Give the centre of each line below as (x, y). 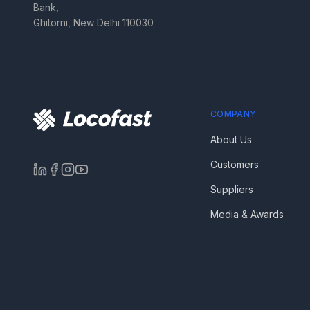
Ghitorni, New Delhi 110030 (93, 22)
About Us (231, 139)
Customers (235, 164)
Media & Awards (247, 214)
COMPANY (234, 114)
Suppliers (232, 189)
